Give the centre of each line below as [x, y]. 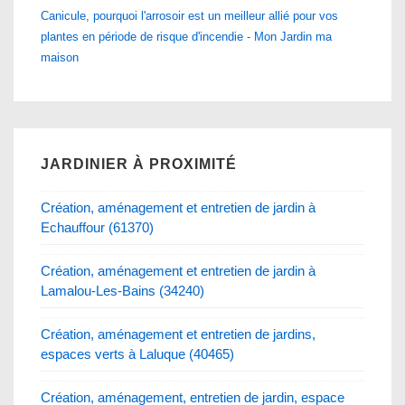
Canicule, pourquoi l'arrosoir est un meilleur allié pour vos [189, 15]
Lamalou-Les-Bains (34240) [122, 290]
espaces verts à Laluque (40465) [137, 353]
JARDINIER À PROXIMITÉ [139, 164]
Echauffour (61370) [97, 227]
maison [60, 57]
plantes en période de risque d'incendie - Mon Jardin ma [186, 36]
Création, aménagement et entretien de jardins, [178, 334]
